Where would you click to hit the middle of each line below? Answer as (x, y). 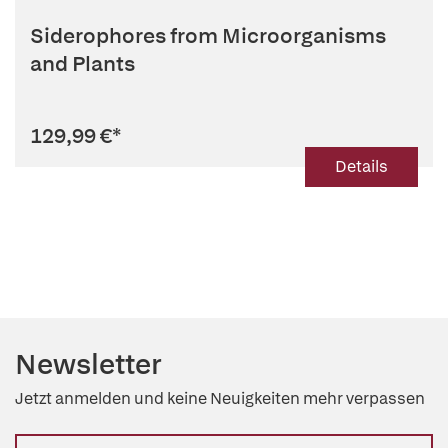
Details (361, 167)
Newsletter (88, 364)
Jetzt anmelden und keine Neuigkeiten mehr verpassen (220, 399)
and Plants (82, 64)
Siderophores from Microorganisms (208, 36)
